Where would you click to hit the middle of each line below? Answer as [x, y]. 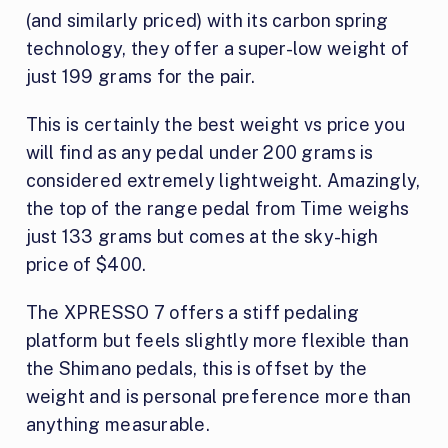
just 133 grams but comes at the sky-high [202, 237]
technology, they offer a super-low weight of [217, 49]
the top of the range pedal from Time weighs [217, 209]
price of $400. [86, 265]
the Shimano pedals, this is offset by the [196, 369]
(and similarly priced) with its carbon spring [207, 21]
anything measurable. [117, 425]
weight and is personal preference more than [218, 397]
